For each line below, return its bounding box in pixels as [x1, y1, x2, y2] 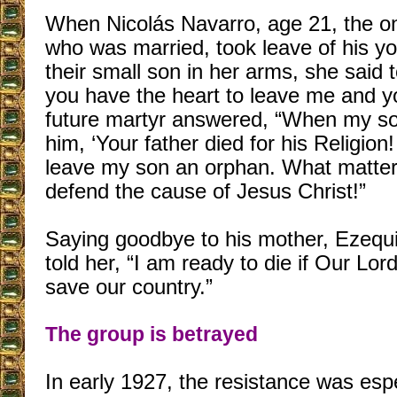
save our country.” [45, 276, 213, 299]
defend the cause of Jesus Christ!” [45, 180, 366, 203]
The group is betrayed [45, 323, 258, 346]
